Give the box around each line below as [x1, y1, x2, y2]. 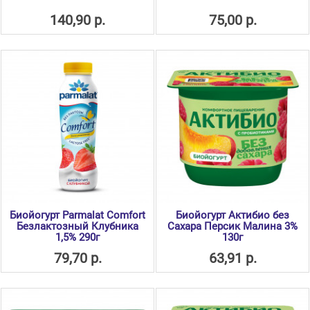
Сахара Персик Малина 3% [167, 220, 298, 233]
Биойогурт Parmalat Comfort [10, 209, 145, 222]
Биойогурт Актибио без [176, 209, 289, 222]
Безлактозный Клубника [17, 220, 138, 233]
